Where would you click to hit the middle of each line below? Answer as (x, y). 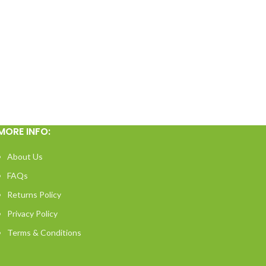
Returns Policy (34, 194)
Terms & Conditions (44, 232)
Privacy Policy (32, 213)
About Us (25, 156)
